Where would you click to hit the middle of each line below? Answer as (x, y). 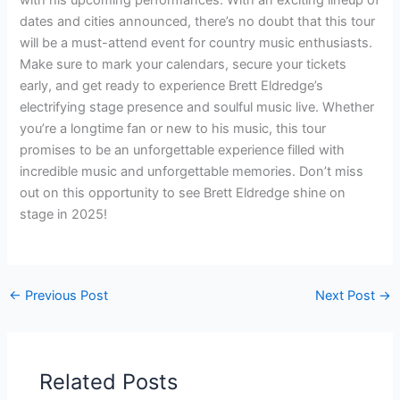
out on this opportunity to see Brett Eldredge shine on (183, 192)
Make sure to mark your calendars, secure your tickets (183, 64)
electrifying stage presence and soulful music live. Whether (197, 107)
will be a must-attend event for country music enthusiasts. (196, 42)
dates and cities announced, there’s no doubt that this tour (198, 21)
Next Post (347, 295)
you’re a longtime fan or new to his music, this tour (173, 128)
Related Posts (109, 381)
